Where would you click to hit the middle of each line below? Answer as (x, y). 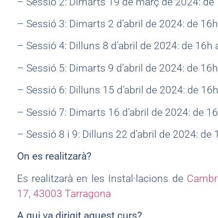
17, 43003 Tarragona (64, 193)
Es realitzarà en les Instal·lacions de (102, 178)
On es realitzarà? (54, 156)
